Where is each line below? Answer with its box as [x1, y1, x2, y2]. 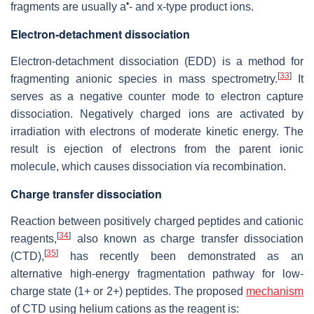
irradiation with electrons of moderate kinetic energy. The [11, 125, 303, 138]
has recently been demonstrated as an [58, 250, 303, 263]
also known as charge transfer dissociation [71, 233, 303, 245]
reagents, [11, 233, 57, 245]
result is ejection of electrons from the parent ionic [11, 143, 303, 156]
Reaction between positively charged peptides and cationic [11, 215, 303, 228]
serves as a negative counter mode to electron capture [11, 90, 303, 103]
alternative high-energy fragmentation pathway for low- [11, 268, 303, 280]
